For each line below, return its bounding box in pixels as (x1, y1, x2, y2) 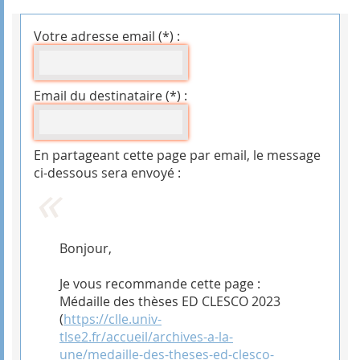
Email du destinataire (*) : (34, 86, 187, 104)
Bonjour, (59, 239, 112, 257)
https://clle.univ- (63, 309, 162, 328)
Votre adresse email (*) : (34, 27, 180, 45)
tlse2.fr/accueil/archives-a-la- (59, 327, 233, 346)
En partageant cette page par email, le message (34, 145, 321, 164)
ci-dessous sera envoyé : (34, 163, 181, 182)
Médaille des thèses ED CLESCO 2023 (59, 292, 280, 310)
